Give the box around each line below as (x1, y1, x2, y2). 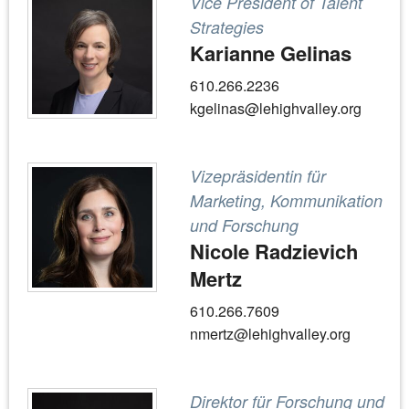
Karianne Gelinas (190, 38, 351, 68)
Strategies (190, 16, 264, 38)
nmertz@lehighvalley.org (190, 323, 351, 344)
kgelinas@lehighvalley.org (190, 98, 362, 119)
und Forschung (190, 214, 299, 236)
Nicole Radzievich (190, 236, 358, 266)
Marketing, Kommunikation (190, 189, 383, 212)
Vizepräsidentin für (190, 164, 326, 187)
